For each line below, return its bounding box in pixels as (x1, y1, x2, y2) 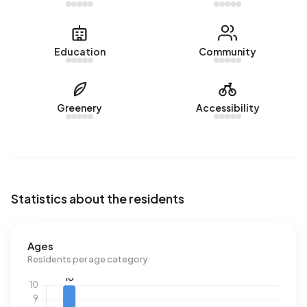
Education (53, 45, 106, 58)
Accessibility (195, 101, 260, 114)
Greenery (57, 101, 102, 114)
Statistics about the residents (11, 191, 184, 206)
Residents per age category (27, 254, 148, 265)
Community (199, 45, 256, 58)
